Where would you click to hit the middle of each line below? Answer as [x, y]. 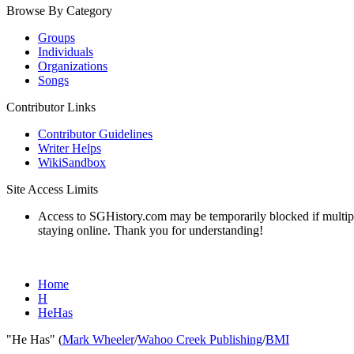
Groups [56, 38]
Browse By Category [59, 11]
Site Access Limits [52, 189]
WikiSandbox [72, 162]
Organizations [73, 66]
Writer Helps [70, 148]
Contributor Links [51, 107]
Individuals [66, 52]
